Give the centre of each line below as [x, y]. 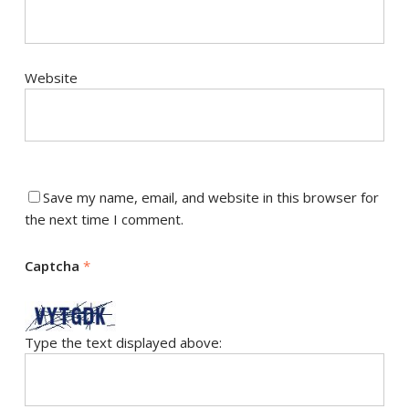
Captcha [53, 266]
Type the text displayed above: [123, 343]
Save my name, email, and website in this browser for [210, 198]
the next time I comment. [104, 220]
